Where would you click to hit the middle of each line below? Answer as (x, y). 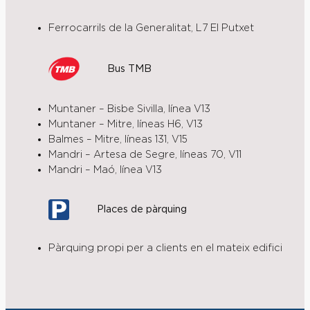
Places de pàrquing (142, 209)
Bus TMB (129, 69)
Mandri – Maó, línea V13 (105, 170)
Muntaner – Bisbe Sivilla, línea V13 (129, 109)
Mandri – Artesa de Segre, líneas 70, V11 (145, 155)
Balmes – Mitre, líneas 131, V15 (118, 140)
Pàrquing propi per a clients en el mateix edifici (165, 248)
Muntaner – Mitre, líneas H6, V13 (125, 125)
